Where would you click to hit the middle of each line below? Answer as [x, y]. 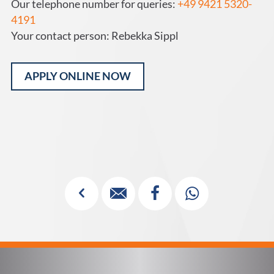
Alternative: [36, 124]
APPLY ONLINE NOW [77, 76]
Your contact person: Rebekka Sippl [94, 36]
